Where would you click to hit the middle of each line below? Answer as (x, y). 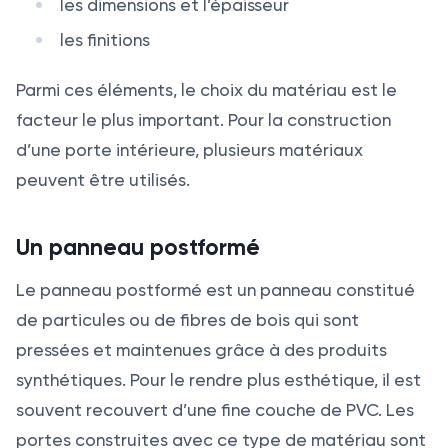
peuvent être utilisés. (103, 180)
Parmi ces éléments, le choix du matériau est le (206, 90)
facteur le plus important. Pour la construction (203, 120)
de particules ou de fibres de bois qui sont (187, 320)
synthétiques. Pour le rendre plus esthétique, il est (218, 380)
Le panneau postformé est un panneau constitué (215, 290)
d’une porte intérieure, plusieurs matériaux (189, 150)
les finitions (104, 40)
